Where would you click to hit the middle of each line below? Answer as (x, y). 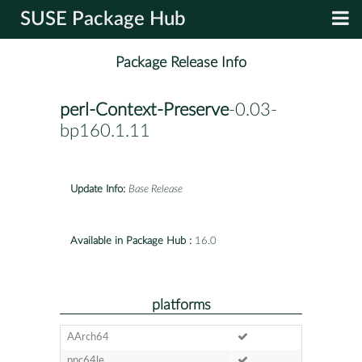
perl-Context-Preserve (144, 110)
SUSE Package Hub (103, 19)
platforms (181, 305)
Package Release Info (181, 63)
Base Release (156, 189)
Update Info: (98, 189)
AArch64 (88, 337)
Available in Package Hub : (131, 241)
